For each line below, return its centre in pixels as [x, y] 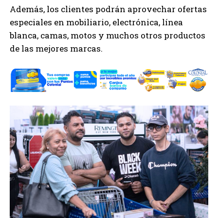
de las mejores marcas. [56, 48]
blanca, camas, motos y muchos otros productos [108, 35]
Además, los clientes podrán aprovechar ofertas [108, 9]
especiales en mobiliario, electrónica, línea [96, 22]
